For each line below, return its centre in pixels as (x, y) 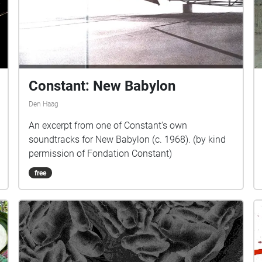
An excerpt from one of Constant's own (108, 125)
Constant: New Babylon (102, 86)
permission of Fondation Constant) (101, 153)
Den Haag (44, 104)
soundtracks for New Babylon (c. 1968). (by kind (127, 139)
